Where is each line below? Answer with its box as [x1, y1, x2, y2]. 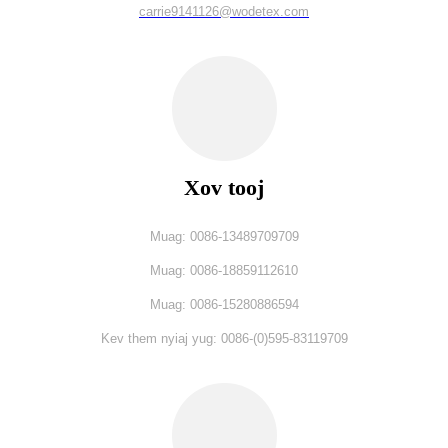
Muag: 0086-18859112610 [150, 262, 298, 278]
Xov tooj [184, 174, 264, 200]
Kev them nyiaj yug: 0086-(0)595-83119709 [100, 330, 348, 346]
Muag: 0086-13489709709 [149, 228, 299, 244]
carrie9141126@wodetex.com [139, 3, 309, 19]
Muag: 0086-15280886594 [149, 296, 299, 312]
